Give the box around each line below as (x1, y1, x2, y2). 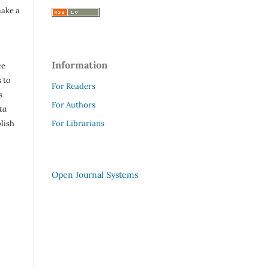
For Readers (52, 81, 95, 92)
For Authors (52, 100, 95, 110)
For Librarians (52, 118, 104, 129)
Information (52, 59, 107, 71)
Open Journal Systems (52, 169, 138, 181)
